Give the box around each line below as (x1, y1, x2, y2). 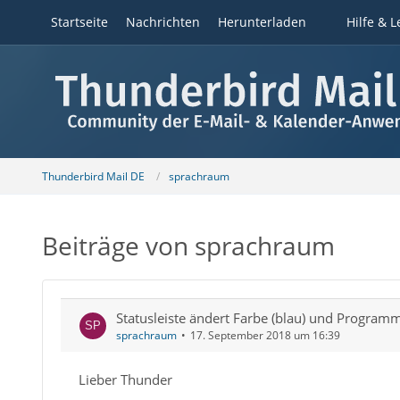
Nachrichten (125, 13, 200, 30)
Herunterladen (217, 13, 306, 30)
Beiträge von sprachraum (41, 229, 335, 262)
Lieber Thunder (78, 371, 172, 388)
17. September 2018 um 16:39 (189, 328, 340, 343)
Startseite (50, 13, 108, 30)
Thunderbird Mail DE (41, 168, 145, 184)
